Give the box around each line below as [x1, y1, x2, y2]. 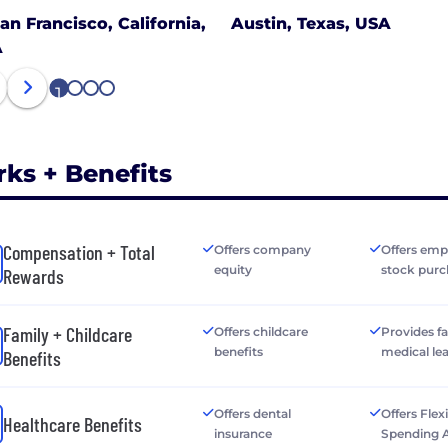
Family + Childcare [3, 322, 132, 347]
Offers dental [213, 406, 291, 422]
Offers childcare [213, 324, 308, 340]
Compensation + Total [3, 240, 155, 265]
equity [213, 262, 252, 278]
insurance [213, 426, 272, 442]
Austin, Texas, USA [230, 14, 391, 34]
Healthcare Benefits [3, 412, 142, 437]
